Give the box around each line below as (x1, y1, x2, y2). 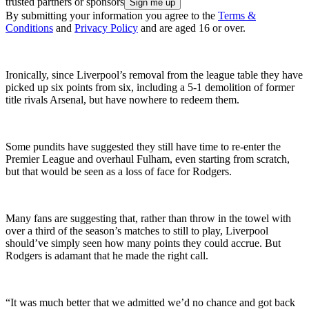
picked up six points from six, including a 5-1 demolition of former (6, 81, 295, 93)
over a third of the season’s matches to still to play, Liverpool (6, 224, 268, 237)
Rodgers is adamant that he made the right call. (6, 249, 208, 261)
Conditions (6, 21, 53, 34)
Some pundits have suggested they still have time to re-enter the (6, 140, 281, 152)
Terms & (218, 9, 256, 21)
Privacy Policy (74, 21, 138, 34)
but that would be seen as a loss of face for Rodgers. (6, 165, 232, 177)
